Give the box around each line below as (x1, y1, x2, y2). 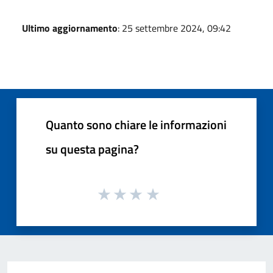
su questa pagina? (46, 140, 139, 159)
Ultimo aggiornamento (22, 21, 118, 36)
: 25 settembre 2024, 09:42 (118, 21, 231, 36)
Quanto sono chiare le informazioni (46, 115, 227, 135)
